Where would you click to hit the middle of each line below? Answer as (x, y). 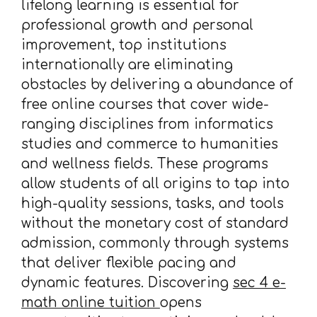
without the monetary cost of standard (155, 223)
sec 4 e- (259, 283)
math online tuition (91, 302)
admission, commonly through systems (155, 243)
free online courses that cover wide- (145, 104)
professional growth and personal (137, 25)
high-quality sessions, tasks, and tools (152, 203)
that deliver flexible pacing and (129, 263)
